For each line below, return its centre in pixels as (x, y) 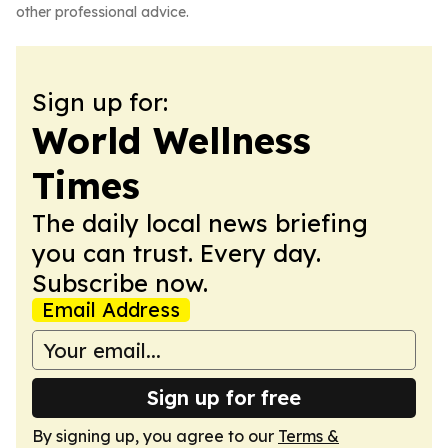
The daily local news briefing (200, 223)
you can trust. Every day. (176, 253)
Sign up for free (224, 397)
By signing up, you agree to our (155, 436)
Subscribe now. (120, 283)
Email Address (111, 309)
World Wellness (171, 140)
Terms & (308, 436)
